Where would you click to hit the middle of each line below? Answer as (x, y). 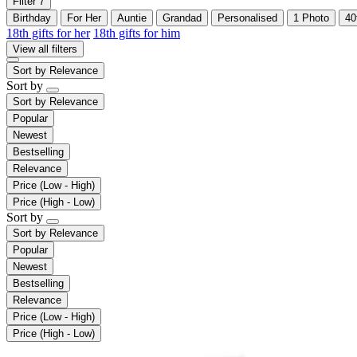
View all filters (45, 49)
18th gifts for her (48, 33)
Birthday (32, 18)
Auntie (132, 18)
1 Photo (311, 18)
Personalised (247, 18)
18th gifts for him (137, 33)
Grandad (182, 18)
